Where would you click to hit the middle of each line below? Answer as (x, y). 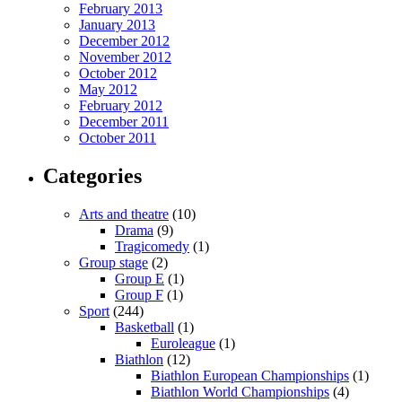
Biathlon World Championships (240, 392)
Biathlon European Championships (250, 376)
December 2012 (124, 41)
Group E (140, 279)
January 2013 (117, 25)
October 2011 (118, 138)
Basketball (144, 328)
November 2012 (125, 57)
